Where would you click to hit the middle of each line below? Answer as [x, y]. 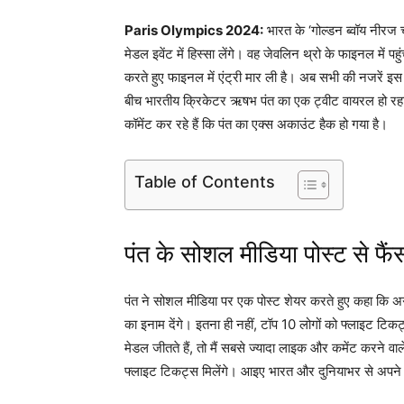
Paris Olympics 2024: [194, 30]
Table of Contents [205, 181]
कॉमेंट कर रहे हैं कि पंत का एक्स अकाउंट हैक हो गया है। [256, 124]
